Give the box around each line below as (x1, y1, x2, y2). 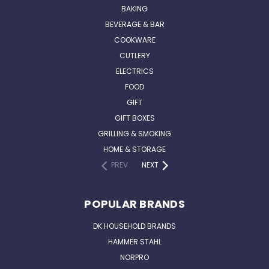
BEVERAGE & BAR (104, 19, 165, 29)
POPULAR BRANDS (84, 196, 185, 211)
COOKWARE (113, 34, 156, 45)
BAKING (121, 3, 148, 14)
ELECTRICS (115, 65, 154, 76)
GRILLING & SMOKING (98, 128, 171, 139)
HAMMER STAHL (107, 236, 162, 247)
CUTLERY (119, 50, 150, 61)
